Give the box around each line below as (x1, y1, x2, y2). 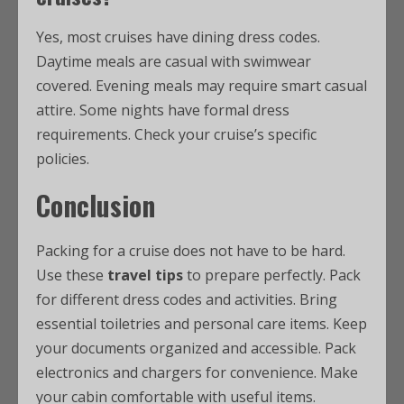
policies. (36, 149, 89, 169)
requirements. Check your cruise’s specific (36, 124, 317, 144)
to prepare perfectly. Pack (183, 265, 361, 285)
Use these (36, 265, 107, 285)
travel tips (107, 265, 183, 285)
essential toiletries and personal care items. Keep (36, 314, 367, 334)
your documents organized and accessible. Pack (36, 338, 356, 358)
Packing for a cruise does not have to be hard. (36, 241, 345, 261)
